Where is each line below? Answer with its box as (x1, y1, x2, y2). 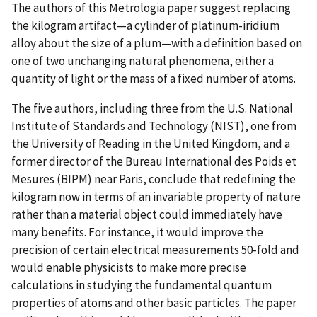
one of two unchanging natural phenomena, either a (11, 52, 274, 69)
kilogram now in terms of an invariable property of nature (11, 188, 301, 204)
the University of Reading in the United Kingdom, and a (11, 135, 290, 151)
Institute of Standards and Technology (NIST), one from (11, 117, 296, 134)
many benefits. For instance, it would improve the (11, 224, 263, 240)
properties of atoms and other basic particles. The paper (11, 294, 296, 311)
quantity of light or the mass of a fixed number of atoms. (11, 70, 296, 86)
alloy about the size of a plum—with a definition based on (11, 35, 302, 51)
